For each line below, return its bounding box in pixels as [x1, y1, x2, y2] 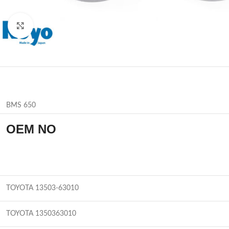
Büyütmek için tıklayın [33, 22, 98, 29]
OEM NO [6, 122, 56, 136]
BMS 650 [6, 101, 36, 109]
